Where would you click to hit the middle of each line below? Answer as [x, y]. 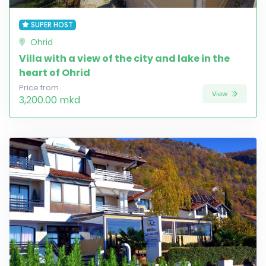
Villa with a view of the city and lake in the [124, 58]
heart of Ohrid [55, 72]
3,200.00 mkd [50, 100]
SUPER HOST [52, 24]
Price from [39, 87]
